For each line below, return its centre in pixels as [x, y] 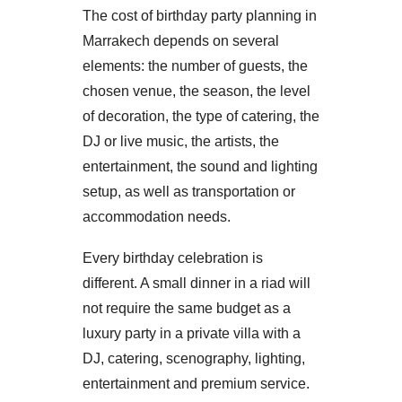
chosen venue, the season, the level [197, 91]
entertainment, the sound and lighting [200, 166]
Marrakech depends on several [181, 40]
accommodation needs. [157, 216]
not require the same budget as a [187, 308]
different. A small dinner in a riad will [197, 283]
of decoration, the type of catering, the [201, 116]
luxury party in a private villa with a [192, 333]
